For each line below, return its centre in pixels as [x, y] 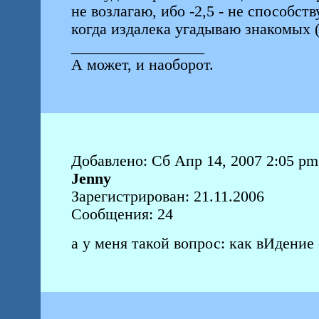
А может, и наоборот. [144, 65]
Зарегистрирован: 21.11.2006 [167, 197]
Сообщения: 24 [122, 214]
